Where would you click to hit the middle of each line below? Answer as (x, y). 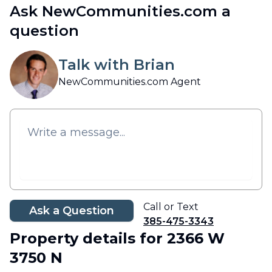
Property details (73, 238)
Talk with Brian (117, 64)
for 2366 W (182, 238)
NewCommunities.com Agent (130, 81)
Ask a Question (72, 210)
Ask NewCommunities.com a (120, 11)
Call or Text (171, 206)
